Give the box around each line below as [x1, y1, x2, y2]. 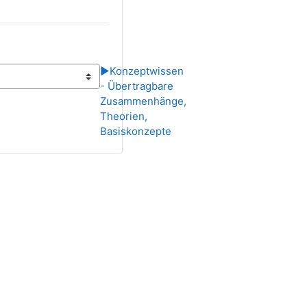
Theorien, [100, 110, 148, 123]
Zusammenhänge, [100, 95, 187, 108]
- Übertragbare [100, 79, 174, 93]
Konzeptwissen [110, 64, 184, 77]
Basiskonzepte [100, 125, 172, 138]
